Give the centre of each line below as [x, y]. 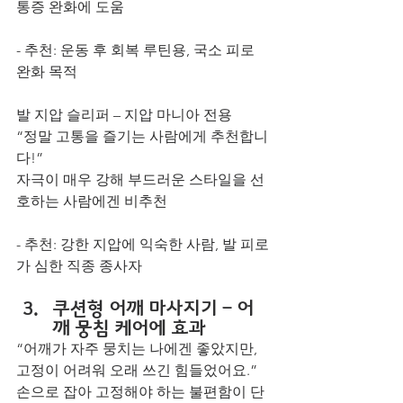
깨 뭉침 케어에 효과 [129, 328]
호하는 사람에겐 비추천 [92, 201]
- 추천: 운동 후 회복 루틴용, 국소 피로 [137, 50]
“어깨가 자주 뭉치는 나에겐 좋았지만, [139, 349]
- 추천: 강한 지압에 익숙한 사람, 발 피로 [143, 244]
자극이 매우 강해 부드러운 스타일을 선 [140, 179]
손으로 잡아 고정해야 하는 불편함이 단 [140, 392]
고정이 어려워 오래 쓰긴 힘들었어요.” [137, 370]
